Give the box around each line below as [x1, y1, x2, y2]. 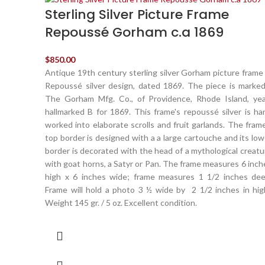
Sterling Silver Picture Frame [45, 5, 229, 24]
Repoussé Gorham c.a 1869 [45, 22, 224, 41]
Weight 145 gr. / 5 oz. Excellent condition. [45, 197, 197, 208]
